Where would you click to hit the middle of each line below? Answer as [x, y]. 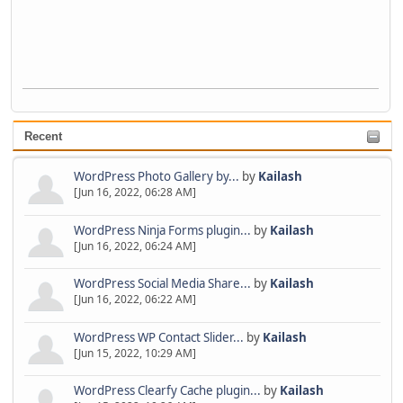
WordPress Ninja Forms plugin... [162, 230]
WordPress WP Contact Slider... [158, 337]
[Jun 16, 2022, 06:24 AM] [134, 246]
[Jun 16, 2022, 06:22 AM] [134, 300]
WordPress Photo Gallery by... [156, 176]
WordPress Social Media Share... [162, 284]
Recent [43, 137]
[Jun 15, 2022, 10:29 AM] [134, 353]
